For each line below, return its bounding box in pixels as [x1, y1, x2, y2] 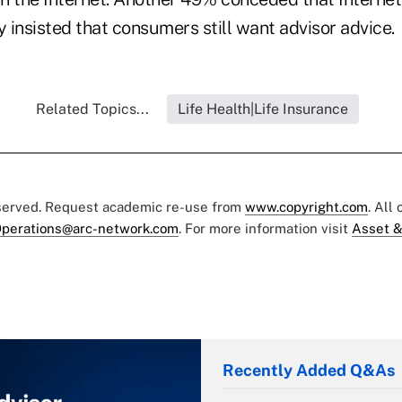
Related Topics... [36, 100, 149, 118]
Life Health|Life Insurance [178, 100, 348, 118]
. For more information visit [179, 221, 352, 237]
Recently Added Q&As [223, 361, 395, 380]
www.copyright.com [245, 199, 368, 215]
